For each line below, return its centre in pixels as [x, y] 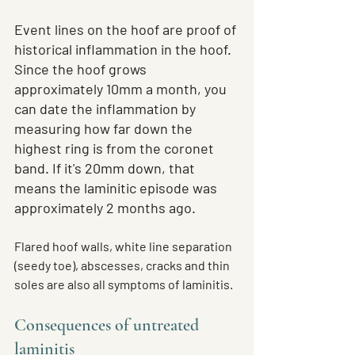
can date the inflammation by [107, 109]
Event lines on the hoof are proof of [127, 30]
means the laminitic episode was [117, 188]
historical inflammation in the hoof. [124, 50]
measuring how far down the [105, 129]
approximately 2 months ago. [105, 208]
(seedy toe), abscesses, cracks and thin [123, 265]
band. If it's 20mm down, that [106, 168]
